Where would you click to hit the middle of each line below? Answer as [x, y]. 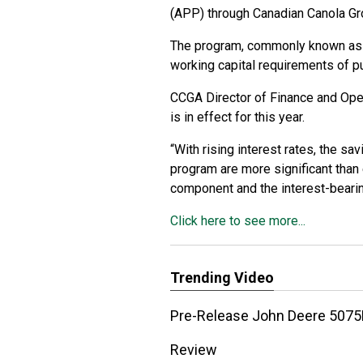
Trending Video [222, 278]
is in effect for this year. [237, 117]
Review [194, 350]
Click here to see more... [238, 221]
